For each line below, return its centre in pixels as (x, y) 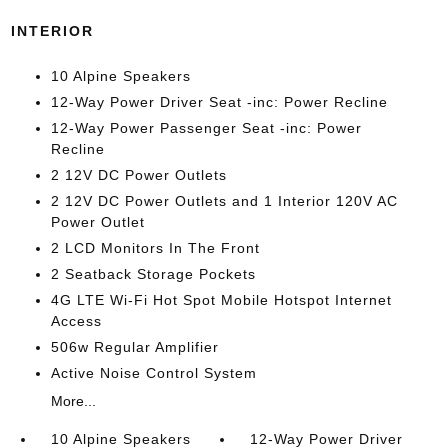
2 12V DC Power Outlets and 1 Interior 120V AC (224, 200)
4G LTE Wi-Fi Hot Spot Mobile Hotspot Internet (221, 299)
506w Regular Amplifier (134, 346)
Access (76, 320)
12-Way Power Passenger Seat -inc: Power (206, 127)
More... (73, 400)
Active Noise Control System (153, 372)
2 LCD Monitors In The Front (155, 247)
